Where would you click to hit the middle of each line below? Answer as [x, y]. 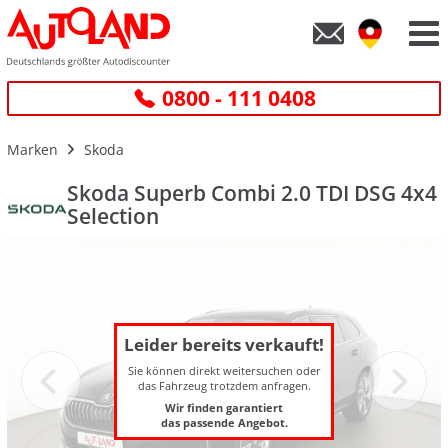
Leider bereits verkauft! [224, 345]
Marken [32, 149]
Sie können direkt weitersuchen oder [224, 371]
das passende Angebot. [224, 423]
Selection [113, 215]
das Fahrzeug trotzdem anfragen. [224, 386]
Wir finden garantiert [224, 408]
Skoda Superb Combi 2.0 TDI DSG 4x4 [252, 192]
